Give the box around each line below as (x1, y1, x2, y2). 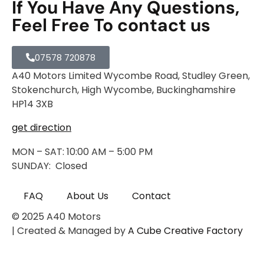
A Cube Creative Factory (128, 224, 243, 238)
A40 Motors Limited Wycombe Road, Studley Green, (12, 69, 250, 83)
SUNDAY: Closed (12, 159, 87, 173)
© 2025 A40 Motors (12, 210, 101, 224)
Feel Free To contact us (12, 14, 210, 37)
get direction (12, 121, 71, 135)
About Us (67, 189, 108, 203)
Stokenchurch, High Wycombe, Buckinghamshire (12, 83, 236, 97)
